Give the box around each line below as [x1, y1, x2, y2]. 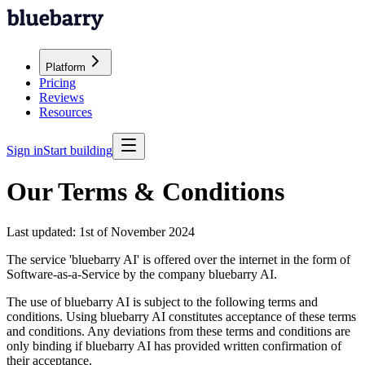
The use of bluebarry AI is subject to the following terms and [7, 294, 318, 309]
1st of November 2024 [79, 224, 195, 239]
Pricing [39, 76, 76, 90]
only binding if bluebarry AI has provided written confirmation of [7, 338, 341, 353]
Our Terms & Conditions [7, 177, 284, 207]
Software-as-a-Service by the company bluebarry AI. [7, 266, 277, 281]
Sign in [7, 143, 43, 157]
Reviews [39, 90, 84, 104]
